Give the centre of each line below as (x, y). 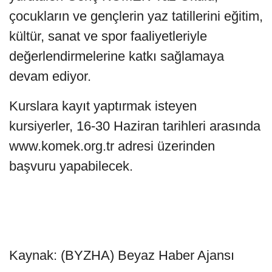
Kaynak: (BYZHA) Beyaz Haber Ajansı (122, 255)
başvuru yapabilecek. (71, 166)
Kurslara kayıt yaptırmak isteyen (103, 106)
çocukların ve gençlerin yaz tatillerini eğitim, (136, 16)
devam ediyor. (50, 76)
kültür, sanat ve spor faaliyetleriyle (108, 36)
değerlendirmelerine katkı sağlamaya (117, 56)
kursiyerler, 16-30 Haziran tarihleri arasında (135, 126)
